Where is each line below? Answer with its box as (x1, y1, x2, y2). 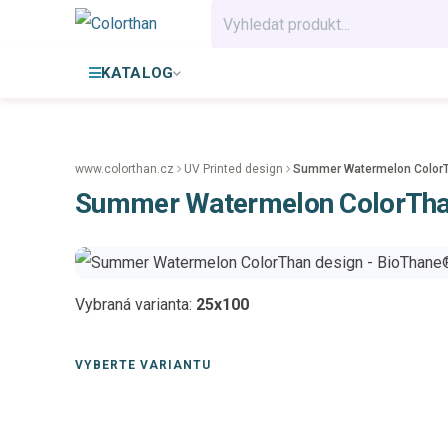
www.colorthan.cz (75, 162, 174, 176)
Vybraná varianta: (75, 295, 196, 314)
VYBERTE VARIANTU (75, 358, 211, 372)
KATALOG (101, 64, 174, 82)
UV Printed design (184, 162, 283, 176)
